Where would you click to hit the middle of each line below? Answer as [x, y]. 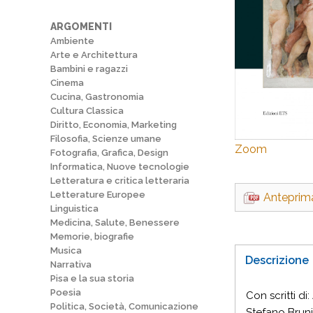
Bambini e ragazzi [89, 69]
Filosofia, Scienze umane [106, 139]
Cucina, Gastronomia [97, 97]
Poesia [66, 292]
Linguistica [74, 209]
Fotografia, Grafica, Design [109, 153]
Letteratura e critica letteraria [120, 181]
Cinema [67, 83]
